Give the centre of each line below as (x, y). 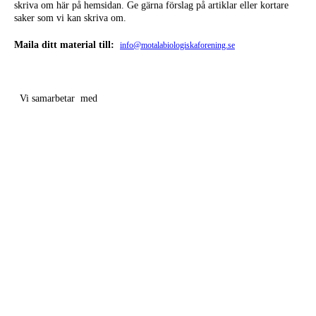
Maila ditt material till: (66, 44)
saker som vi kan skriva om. (70, 18)
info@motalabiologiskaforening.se (177, 45)
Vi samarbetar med (56, 98)
